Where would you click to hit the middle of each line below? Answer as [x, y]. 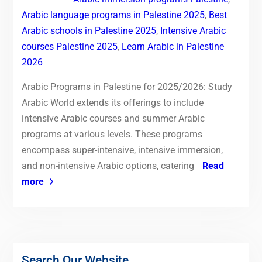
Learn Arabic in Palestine [173, 46]
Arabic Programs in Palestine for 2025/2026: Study [127, 87]
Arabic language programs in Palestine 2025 [113, 15]
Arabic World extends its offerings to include [112, 102]
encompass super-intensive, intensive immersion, [122, 150]
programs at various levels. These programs [112, 134]
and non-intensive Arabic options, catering [109, 166]
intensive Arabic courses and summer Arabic [113, 118]
